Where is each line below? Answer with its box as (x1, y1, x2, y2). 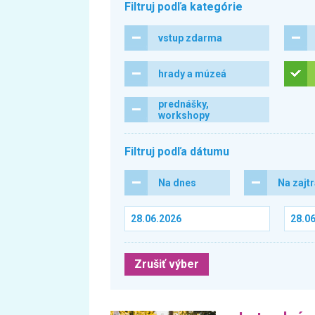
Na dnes (158, 177, 196, 188)
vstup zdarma (158, 32, 222, 44)
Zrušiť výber (134, 257, 199, 271)
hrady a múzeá (158, 68, 226, 79)
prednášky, (158, 98, 209, 110)
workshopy (158, 110, 210, 121)
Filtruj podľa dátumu (124, 145, 229, 158)
